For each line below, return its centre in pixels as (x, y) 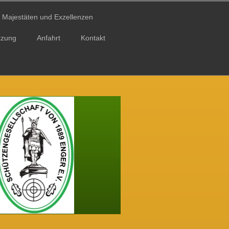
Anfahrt (49, 38)
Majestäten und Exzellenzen (48, 17)
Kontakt (93, 38)
